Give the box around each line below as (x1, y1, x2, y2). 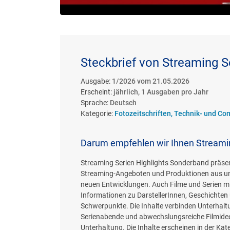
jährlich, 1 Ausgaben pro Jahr (113, 88, 208, 97)
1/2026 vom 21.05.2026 (112, 77, 189, 86)
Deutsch (110, 99, 137, 107)
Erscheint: (81, 88, 113, 97)
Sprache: (81, 99, 110, 107)
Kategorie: (81, 109, 114, 118)
